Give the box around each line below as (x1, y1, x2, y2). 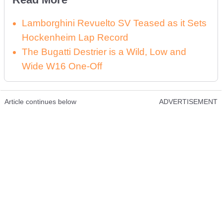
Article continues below (4, 98, 76, 106)
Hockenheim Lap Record (22, 32, 128, 43)
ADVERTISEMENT (159, 98, 218, 106)
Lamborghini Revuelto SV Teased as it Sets (22, 18, 207, 28)
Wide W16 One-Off (22, 61, 102, 71)
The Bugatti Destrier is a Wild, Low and (22, 47, 186, 57)
